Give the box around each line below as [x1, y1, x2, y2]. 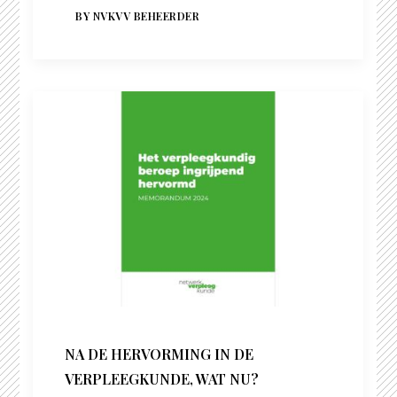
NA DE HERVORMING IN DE [65, 345, 254, 364]
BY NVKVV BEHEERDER [75, 9, 200, 24]
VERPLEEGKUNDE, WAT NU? [65, 370, 260, 389]
